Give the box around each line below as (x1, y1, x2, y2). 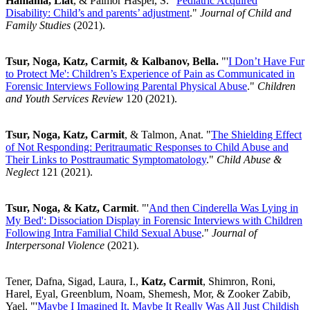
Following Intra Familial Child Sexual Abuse (6, 226, 201, 239)
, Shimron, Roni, (203, 275, 275, 287)
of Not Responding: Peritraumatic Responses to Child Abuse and (6, 140, 289, 153)
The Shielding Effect (211, 128, 302, 140)
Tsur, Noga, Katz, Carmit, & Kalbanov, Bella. (6, 55, 219, 67)
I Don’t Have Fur (228, 55, 304, 67)
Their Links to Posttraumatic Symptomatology (6, 153, 206, 165)
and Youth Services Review (6, 92, 123, 104)
